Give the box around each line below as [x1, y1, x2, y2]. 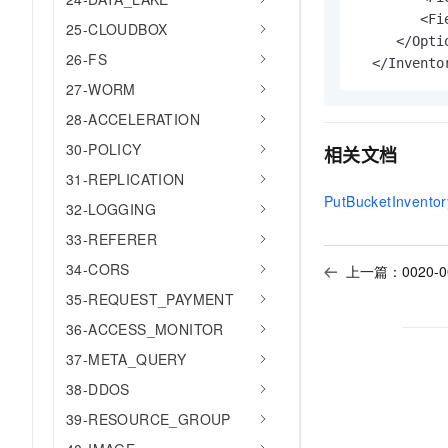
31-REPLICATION [66, 169, 185, 189]
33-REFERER [66, 229, 157, 249]
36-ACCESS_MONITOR [66, 319, 224, 339]
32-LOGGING [66, 199, 156, 219]
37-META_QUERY [66, 349, 187, 369]
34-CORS [66, 259, 130, 279]
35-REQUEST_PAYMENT [66, 289, 235, 309]
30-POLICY [66, 139, 142, 159]
